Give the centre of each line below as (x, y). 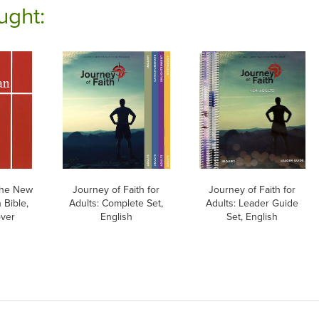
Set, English (252, 217)
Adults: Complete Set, (116, 203)
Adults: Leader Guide (252, 203)
